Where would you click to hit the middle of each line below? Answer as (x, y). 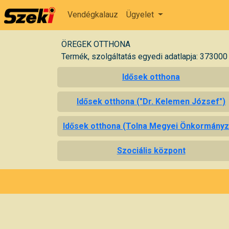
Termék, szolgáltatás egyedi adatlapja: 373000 (144, 56)
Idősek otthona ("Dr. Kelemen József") (151, 101)
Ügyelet (141, 15)
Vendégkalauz (93, 15)
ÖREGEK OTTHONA (96, 44)
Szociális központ (151, 150)
